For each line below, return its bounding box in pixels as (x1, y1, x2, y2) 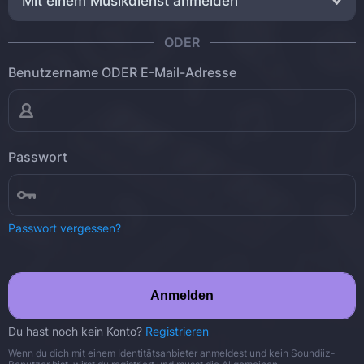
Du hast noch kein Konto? (8, 324, 145, 338)
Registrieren (145, 324, 209, 338)
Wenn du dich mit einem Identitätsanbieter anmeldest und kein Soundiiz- (8, 347, 336, 359)
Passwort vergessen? (8, 221, 121, 235)
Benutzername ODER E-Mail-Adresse (8, 64, 236, 80)
